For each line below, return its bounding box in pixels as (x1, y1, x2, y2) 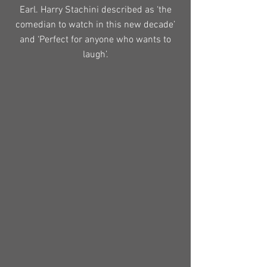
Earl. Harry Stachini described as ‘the (19, 4, 172, 16)
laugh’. (82, 49, 108, 61)
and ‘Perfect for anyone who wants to (20, 34, 171, 46)
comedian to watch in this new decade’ (15, 19, 175, 31)
